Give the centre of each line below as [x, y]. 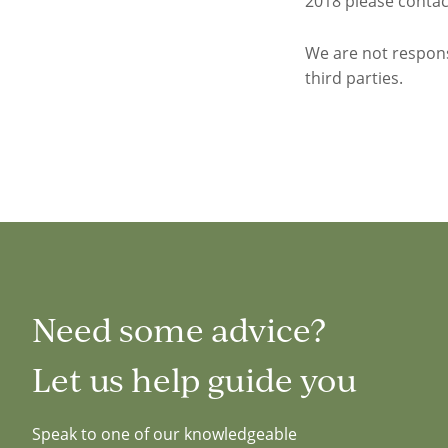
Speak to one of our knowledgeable [164, 434]
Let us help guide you [194, 379]
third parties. [354, 78]
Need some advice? [179, 329]
